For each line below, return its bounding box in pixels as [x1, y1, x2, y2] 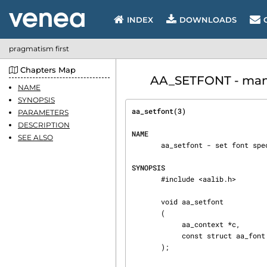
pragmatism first [9, 44, 69, 53]
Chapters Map [18, 65, 76, 74]
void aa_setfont [132, 197, 161, 206]
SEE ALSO [18, 133, 53, 142]
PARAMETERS [18, 108, 69, 117]
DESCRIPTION [18, 120, 70, 129]
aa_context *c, [132, 219, 182, 229]
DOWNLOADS [179, 14, 237, 24]
